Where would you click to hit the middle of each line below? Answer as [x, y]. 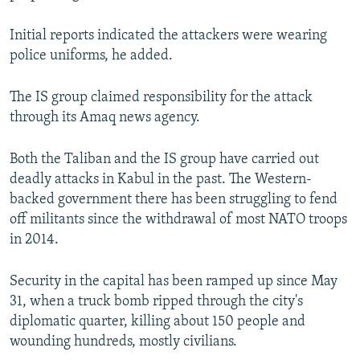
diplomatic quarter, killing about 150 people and [157, 322]
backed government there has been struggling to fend [174, 200]
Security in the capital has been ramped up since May [174, 282]
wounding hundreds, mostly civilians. [123, 342]
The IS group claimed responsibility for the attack [161, 98]
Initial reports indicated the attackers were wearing [168, 36]
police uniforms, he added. [91, 56]
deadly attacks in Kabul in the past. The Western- [161, 180]
